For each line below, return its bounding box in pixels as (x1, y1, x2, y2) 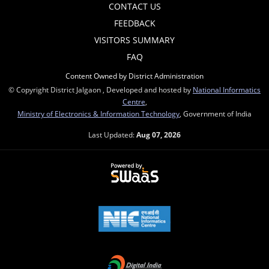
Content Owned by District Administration (65, 71, 204, 81)
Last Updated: (88, 130, 136, 140)
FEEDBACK (113, 17, 156, 29)
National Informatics (193, 85, 261, 95)
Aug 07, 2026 (136, 130, 181, 140)
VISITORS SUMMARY (94, 34, 175, 46)
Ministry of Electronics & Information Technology (17, 109, 180, 119)
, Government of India (180, 109, 252, 119)
